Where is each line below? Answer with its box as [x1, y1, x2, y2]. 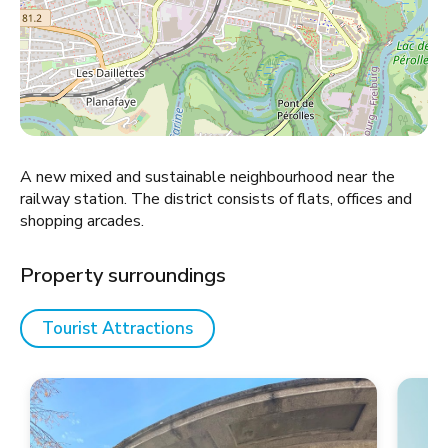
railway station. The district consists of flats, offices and [20, 188, 412, 210]
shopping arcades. [20, 210, 144, 232]
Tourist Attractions [42, 317, 193, 340]
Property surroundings [20, 262, 226, 289]
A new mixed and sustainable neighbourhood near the [20, 166, 395, 188]
